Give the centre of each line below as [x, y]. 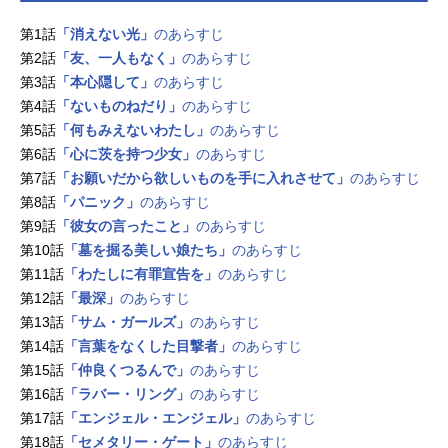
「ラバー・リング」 [127, 393]
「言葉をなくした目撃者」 [148, 345]
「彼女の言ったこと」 [126, 225]
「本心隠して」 [105, 81]
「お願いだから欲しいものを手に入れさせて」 [203, 177]
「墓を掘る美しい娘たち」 [148, 249]
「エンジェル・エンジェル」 [155, 417]
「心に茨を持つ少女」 [126, 153]
